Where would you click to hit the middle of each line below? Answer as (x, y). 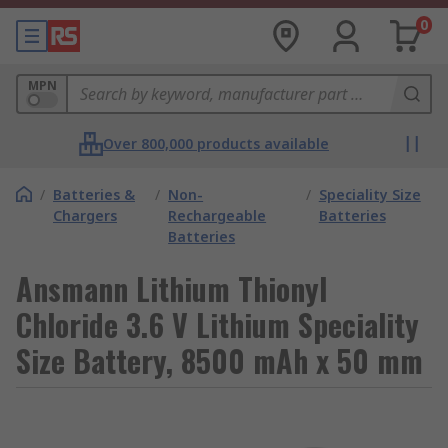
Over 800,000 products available (216, 143)
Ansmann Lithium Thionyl (171, 288)
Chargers (85, 215)
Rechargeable (217, 215)
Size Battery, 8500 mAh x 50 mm (219, 360)
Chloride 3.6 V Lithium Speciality (217, 324)
